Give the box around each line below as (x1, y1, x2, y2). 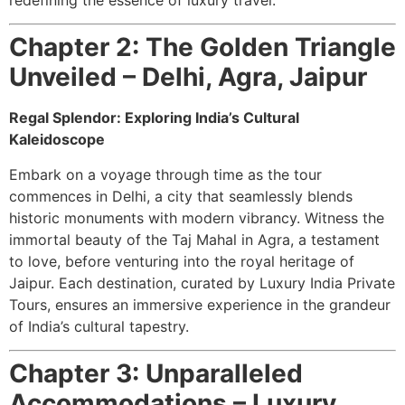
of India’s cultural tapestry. (9, 316, 189, 335)
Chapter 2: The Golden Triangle (9, 32, 396, 63)
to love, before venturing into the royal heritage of (9, 251, 354, 270)
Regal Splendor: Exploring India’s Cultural (9, 108, 299, 127)
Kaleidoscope (9, 130, 105, 149)
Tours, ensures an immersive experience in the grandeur (9, 295, 391, 314)
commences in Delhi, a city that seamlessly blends (9, 186, 353, 205)
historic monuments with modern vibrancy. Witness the (9, 208, 384, 227)
